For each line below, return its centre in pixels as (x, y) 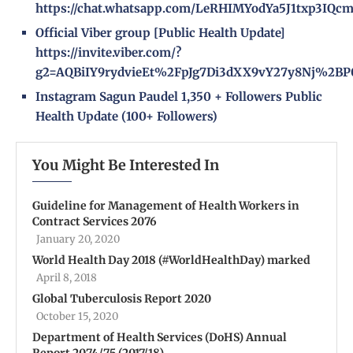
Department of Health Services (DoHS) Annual (160, 338)
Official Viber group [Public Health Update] (160, 33)
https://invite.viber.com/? (108, 53)
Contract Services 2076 (95, 222)
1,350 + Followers (232, 97)
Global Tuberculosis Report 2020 (122, 299)
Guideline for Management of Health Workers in (166, 206)
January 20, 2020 (78, 240)
